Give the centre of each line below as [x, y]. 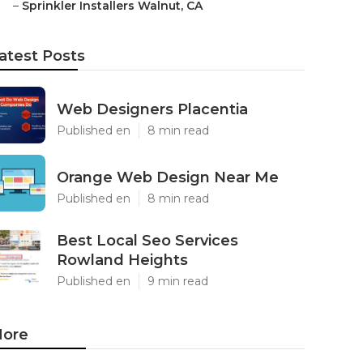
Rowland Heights [122, 260]
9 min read [178, 281]
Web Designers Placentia [152, 109]
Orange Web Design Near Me [168, 177]
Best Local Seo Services [147, 241]
